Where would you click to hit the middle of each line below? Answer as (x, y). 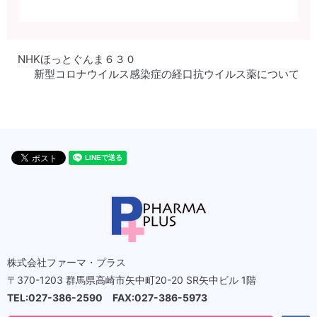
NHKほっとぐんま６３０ (77, 59)
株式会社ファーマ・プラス (67, 263)
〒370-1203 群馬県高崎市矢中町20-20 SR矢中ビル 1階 (132, 280)
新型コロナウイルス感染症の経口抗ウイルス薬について (167, 74)
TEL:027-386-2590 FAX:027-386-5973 (108, 298)
